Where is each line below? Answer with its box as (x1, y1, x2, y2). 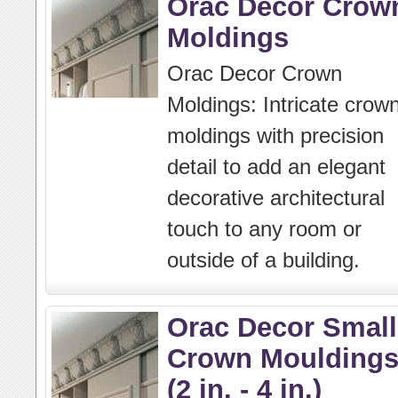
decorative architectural (167, 186, 385, 210)
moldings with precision (167, 123, 384, 147)
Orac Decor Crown (167, 61, 342, 85)
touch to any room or (167, 217, 362, 241)
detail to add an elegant (167, 155, 386, 179)
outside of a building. (167, 248, 360, 272)
